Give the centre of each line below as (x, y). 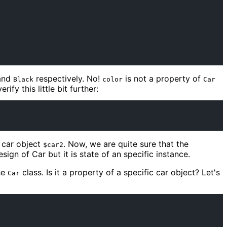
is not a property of (163, 79)
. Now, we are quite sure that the (126, 144)
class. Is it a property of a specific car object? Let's (120, 173)
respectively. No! (68, 79)
